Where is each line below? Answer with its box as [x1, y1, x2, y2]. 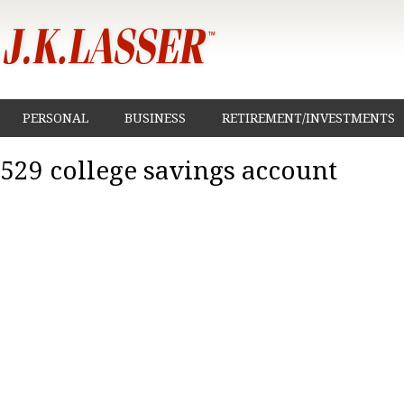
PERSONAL [23, 111, 88, 125]
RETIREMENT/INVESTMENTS [222, 111, 395, 125]
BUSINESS [124, 111, 186, 125]
